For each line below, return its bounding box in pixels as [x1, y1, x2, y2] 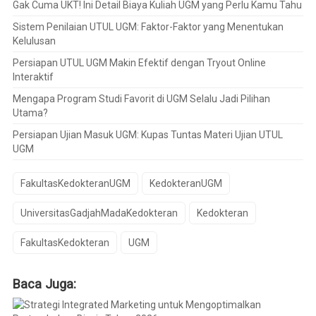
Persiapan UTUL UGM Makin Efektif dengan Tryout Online [12, 56, 266, 68]
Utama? [12, 107, 48, 119]
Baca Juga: [12, 276, 76, 291]
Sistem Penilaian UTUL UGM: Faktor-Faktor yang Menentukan [12, 20, 284, 32]
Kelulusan [12, 35, 56, 47]
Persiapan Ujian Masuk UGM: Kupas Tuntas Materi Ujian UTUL [12, 128, 283, 140]
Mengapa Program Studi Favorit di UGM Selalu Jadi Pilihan [12, 92, 270, 104]
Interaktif [12, 71, 54, 83]
